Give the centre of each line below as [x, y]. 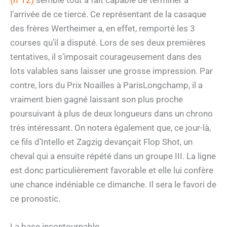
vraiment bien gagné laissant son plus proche [97, 99]
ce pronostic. [35, 198]
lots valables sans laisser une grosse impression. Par [111, 71]
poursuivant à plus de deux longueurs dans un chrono [111, 113]
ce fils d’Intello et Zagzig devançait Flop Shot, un [101, 142]
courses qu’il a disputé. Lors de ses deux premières [108, 42]
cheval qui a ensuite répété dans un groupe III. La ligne [113, 156]
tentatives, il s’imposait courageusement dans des [106, 56]
